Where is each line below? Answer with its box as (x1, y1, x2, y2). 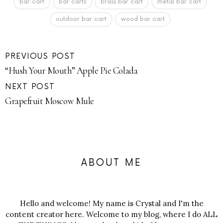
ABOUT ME (81, 157, 142, 169)
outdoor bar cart (56, 15, 107, 23)
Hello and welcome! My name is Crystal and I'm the (19, 199, 204, 209)
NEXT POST (5, 82, 55, 92)
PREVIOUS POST (5, 52, 76, 62)
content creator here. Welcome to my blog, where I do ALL (5, 210, 218, 220)
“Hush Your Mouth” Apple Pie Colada (5, 65, 138, 76)
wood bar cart (121, 15, 165, 23)
